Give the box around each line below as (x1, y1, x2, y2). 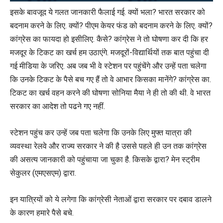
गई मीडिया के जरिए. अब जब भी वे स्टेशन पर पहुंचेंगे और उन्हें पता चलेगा (10, 61, 207, 71)
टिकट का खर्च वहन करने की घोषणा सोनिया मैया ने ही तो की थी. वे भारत (10, 88, 211, 98)
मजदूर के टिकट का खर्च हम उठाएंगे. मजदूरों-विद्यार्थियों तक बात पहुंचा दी (10, 48, 209, 58)
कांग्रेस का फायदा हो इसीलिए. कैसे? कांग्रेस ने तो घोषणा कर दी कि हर (10, 34, 208, 44)
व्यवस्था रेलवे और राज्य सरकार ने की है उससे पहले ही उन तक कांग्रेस (10, 141, 207, 151)
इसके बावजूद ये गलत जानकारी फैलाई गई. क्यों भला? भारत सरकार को (10, 7, 205, 17)
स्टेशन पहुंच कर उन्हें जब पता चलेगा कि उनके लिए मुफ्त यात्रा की (10, 128, 192, 138)
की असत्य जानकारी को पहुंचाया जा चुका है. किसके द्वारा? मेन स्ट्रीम (10, 155, 200, 165)
